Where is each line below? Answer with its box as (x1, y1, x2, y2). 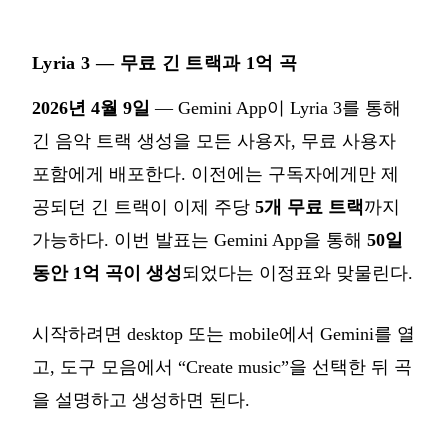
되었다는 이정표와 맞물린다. (182, 262, 413, 283)
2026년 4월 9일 (32, 97, 150, 118)
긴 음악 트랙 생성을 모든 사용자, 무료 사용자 (32, 130, 396, 151)
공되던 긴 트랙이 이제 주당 (32, 196, 255, 217)
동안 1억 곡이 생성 (32, 262, 182, 283)
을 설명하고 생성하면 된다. (32, 389, 250, 410)
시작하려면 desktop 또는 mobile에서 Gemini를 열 (32, 323, 415, 344)
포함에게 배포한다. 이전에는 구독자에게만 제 (32, 163, 399, 184)
